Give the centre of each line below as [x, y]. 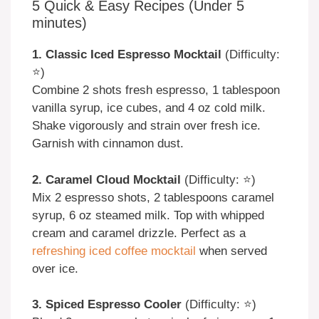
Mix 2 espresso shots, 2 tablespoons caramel [153, 197]
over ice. [55, 268]
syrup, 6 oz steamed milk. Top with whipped [148, 215]
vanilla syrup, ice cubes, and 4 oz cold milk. [149, 108]
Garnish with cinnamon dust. [108, 144]
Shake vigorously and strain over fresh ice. [146, 126]
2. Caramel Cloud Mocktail [106, 179]
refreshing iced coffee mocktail [114, 251]
